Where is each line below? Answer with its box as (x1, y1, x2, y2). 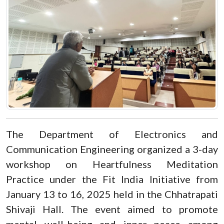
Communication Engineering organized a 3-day (6, 142, 218, 155)
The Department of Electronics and (6, 127, 218, 140)
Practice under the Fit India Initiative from (6, 172, 218, 185)
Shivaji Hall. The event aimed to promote (6, 202, 218, 215)
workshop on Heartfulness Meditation (6, 157, 218, 170)
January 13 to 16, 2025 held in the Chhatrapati (6, 187, 218, 200)
